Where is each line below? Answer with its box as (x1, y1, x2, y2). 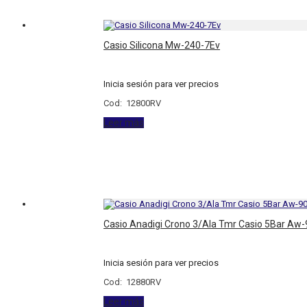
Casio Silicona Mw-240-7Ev (103, 40, 221, 51)
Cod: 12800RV (103, 98, 162, 109)
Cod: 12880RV (103, 277, 162, 288)
